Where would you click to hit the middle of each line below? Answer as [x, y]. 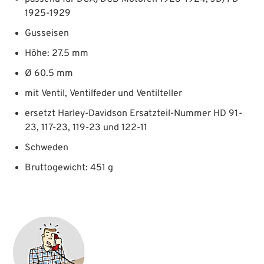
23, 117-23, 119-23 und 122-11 [86, 128]
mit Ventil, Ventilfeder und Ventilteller [104, 93]
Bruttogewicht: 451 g [69, 168]
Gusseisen [47, 33]
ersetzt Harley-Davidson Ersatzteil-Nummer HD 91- [134, 113]
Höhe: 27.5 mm [57, 53]
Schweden [47, 148]
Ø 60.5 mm [49, 73]
